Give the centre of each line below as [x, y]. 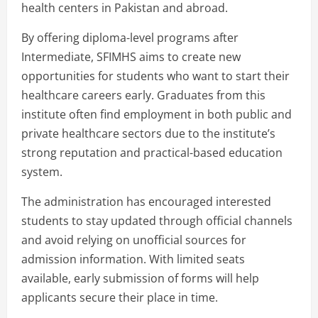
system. [42, 172]
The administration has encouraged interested [146, 202]
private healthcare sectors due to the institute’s [148, 134]
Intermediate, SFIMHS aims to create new [131, 57]
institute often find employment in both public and [157, 115]
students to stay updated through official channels [157, 221]
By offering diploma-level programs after [130, 38]
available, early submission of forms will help [140, 279]
